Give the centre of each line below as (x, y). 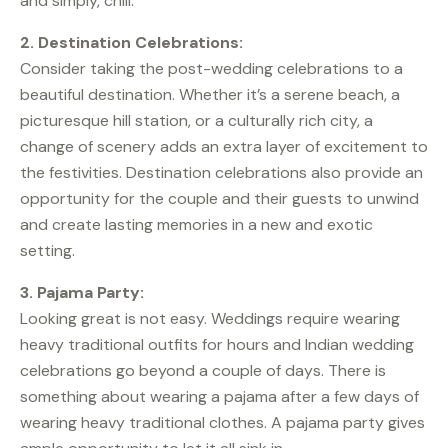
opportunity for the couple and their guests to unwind (219, 199)
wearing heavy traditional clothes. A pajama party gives (222, 423)
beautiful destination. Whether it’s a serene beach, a (210, 95)
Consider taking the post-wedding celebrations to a (211, 69)
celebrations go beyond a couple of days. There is (203, 371)
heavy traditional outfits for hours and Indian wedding (217, 345)
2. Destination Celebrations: (131, 43)
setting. (47, 251)
